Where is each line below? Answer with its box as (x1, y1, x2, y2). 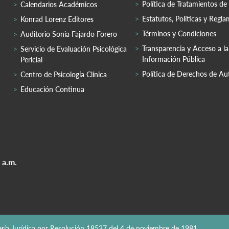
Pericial (20, 55, 42, 64)
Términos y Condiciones (142, 29, 216, 38)
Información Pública (142, 54, 205, 63)
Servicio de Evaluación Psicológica (20, 44, 127, 53)
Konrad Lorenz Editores (20, 14, 94, 24)
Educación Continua (20, 84, 84, 94)
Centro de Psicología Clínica (20, 70, 107, 79)
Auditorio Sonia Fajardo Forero (20, 29, 117, 38)
